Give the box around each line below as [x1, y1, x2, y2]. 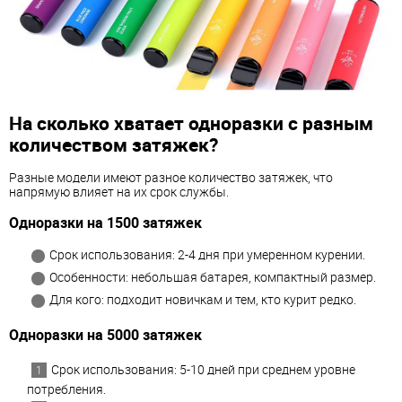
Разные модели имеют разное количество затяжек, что [9, 169, 333, 187]
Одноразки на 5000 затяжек [9, 325, 202, 345]
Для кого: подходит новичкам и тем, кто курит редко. [49, 291, 356, 309]
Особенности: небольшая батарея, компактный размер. [49, 268, 376, 286]
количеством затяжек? [9, 131, 218, 157]
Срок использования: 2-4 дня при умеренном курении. [49, 246, 365, 264]
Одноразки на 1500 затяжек [9, 212, 202, 232]
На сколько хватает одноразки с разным [9, 109, 373, 135]
